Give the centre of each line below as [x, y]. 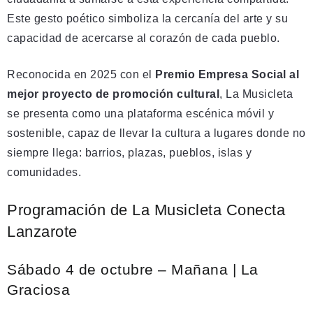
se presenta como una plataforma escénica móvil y [140, 113]
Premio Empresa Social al [227, 74]
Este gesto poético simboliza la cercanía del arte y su [147, 18]
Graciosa [38, 289]
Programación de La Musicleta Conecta [146, 210]
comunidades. [44, 172]
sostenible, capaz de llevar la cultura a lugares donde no [156, 133]
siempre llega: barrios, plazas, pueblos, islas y [129, 152]
